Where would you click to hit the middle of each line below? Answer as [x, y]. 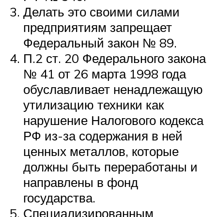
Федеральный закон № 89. [100, 43]
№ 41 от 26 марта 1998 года [105, 74]
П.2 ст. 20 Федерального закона [115, 58]
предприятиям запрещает [98, 27]
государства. [59, 198]
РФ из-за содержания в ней [103, 136]
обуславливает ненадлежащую [113, 89]
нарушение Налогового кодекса [113, 120]
